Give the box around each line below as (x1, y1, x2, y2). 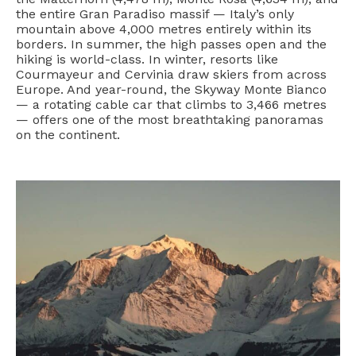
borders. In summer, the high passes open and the (16, 36, 327, 52)
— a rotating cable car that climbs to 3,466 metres (16, 96, 327, 112)
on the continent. (16, 126, 120, 142)
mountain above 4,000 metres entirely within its (16, 21, 311, 37)
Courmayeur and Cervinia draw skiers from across (16, 66, 327, 82)
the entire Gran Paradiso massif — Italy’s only (16, 6, 294, 21)
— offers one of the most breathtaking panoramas (16, 111, 323, 127)
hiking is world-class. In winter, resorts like (16, 51, 278, 67)
